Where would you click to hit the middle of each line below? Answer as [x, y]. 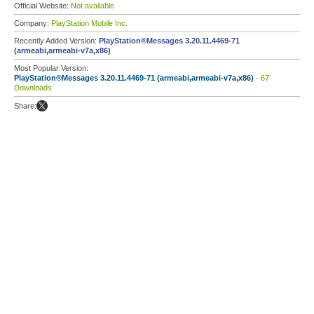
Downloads [33, 88]
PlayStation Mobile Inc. [89, 23]
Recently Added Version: [56, 41]
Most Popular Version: [51, 68]
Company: [33, 23]
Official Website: [42, 6]
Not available [93, 6]
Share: [25, 106]
